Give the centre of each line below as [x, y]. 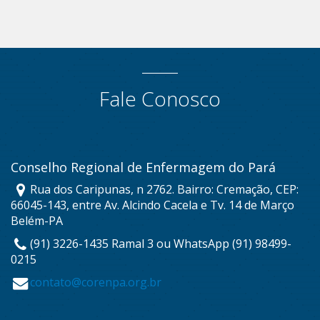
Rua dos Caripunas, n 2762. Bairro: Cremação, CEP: [165, 190]
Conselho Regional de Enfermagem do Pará [143, 167]
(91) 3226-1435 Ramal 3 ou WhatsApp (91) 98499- [161, 244]
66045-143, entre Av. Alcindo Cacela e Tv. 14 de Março [152, 205]
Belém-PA [37, 221]
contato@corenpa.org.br [96, 282]
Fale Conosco [160, 99]
